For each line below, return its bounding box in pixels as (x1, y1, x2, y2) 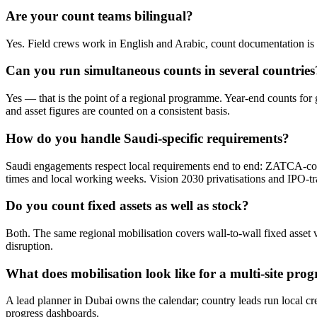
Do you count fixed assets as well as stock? (6, 198, 249, 214)
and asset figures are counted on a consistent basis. (6, 105, 230, 117)
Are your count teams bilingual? (6, 8, 193, 23)
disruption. (6, 239, 53, 252)
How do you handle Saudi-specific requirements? (6, 130, 289, 146)
